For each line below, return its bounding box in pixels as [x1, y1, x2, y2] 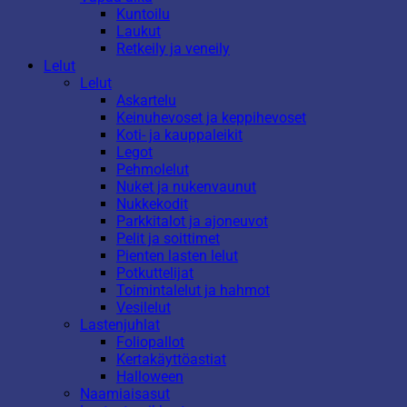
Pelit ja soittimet [116, 230, 220, 248]
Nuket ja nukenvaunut [116, 178, 256, 196]
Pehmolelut [116, 161, 189, 179]
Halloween [116, 368, 184, 386]
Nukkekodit [116, 195, 188, 213]
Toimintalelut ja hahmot [116, 282, 270, 300]
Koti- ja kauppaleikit [116, 126, 243, 144]
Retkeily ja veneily [116, 40, 230, 58]
